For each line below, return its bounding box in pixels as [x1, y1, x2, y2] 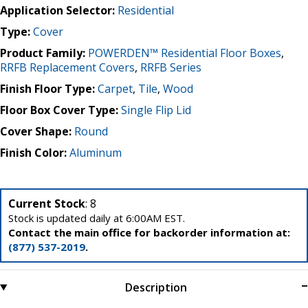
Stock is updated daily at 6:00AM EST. [8, 210, 185, 225]
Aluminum [69, 144, 122, 160]
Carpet [98, 80, 133, 96]
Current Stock [8, 195, 85, 211]
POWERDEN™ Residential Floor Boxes [88, 45, 281, 60]
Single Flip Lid [121, 102, 191, 118]
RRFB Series [140, 59, 201, 75]
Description [125, 279, 188, 295]
